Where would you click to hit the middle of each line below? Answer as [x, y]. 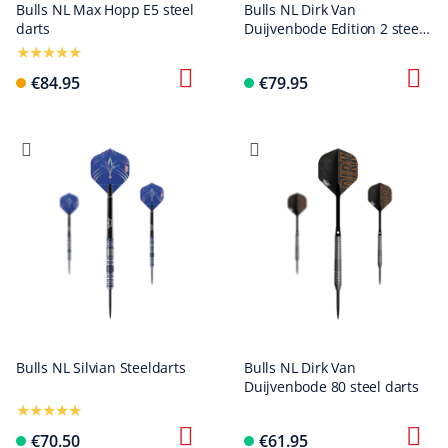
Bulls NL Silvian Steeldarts [101, 367]
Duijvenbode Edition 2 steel [333, 28]
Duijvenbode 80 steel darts [331, 386]
